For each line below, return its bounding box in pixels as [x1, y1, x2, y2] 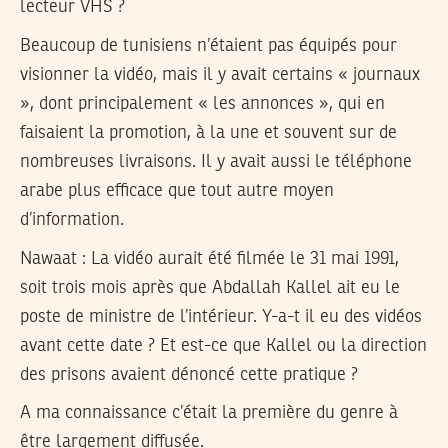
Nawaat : [20, 249, 86, 268]
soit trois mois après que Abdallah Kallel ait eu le [20, 278, 400, 297]
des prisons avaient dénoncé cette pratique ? [20, 365, 358, 384]
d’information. [20, 210, 124, 229]
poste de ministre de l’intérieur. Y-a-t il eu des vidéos [20, 307, 422, 326]
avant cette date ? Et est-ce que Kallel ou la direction [20, 336, 427, 355]
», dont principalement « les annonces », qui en [20, 94, 385, 113]
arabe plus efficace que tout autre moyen [20, 181, 334, 200]
